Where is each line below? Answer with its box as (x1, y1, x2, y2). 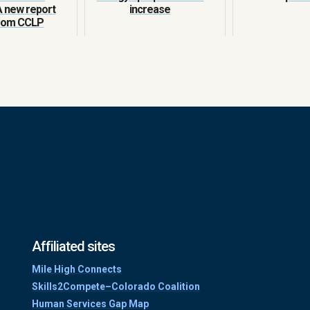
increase (129, 2, 171, 16)
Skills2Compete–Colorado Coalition (31, 280, 200, 292)
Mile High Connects (31, 263, 122, 275)
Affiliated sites (31, 237, 115, 255)
